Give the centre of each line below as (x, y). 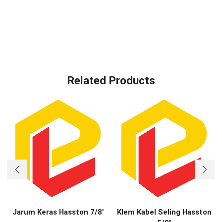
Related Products (111, 81)
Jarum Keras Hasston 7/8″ (58, 212)
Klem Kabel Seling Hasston (164, 212)
